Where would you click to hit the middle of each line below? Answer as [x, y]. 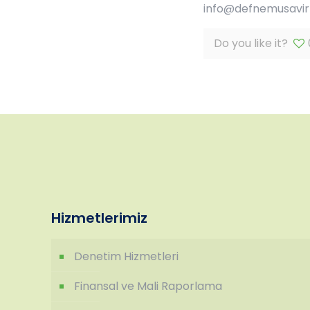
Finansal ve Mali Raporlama [148, 286]
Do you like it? [251, 43]
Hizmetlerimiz [100, 218]
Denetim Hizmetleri [127, 256]
